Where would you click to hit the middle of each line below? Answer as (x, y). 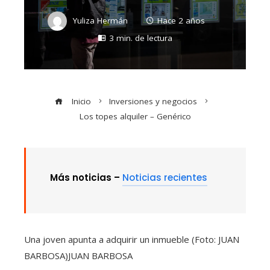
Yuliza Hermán (100, 20)
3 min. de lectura (141, 38)
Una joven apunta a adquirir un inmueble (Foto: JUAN (132, 240)
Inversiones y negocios (153, 102)
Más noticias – (86, 178)
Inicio (80, 102)
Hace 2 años (181, 20)
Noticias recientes (165, 178)
